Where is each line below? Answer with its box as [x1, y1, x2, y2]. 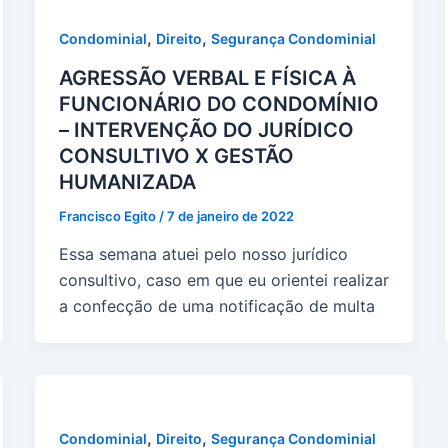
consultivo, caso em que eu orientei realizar [58, 269, 389, 290]
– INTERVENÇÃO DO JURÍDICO [58, 117, 354, 142]
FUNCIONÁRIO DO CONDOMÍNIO [58, 91, 379, 116]
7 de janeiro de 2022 [166, 207, 294, 224]
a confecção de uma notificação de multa [58, 295, 375, 316]
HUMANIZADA [58, 169, 196, 194]
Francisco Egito [58, 207, 159, 224]
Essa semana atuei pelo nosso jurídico [58, 243, 348, 264]
